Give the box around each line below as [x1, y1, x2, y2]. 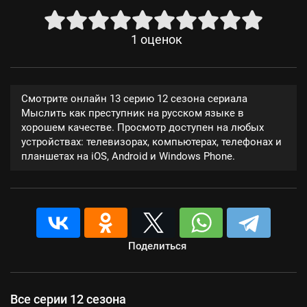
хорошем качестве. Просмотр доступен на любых [21, 121, 264, 134]
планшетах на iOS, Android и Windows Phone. [21, 150, 235, 162]
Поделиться [127, 240, 186, 252]
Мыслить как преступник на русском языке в [21, 107, 244, 119]
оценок [140, 33, 182, 47]
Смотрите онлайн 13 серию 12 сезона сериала [21, 93, 247, 105]
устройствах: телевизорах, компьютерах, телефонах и [21, 136, 282, 148]
